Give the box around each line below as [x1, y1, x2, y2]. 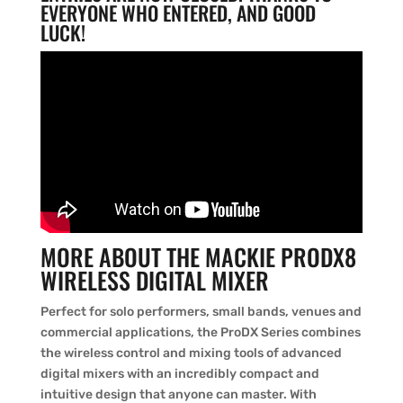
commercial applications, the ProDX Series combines [40, 324, 361, 340]
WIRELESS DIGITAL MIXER [40, 262, 269, 298]
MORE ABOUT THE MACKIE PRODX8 [40, 238, 356, 274]
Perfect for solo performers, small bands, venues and [40, 303, 362, 319]
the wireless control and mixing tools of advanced [40, 345, 342, 361]
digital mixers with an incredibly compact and [40, 365, 319, 381]
